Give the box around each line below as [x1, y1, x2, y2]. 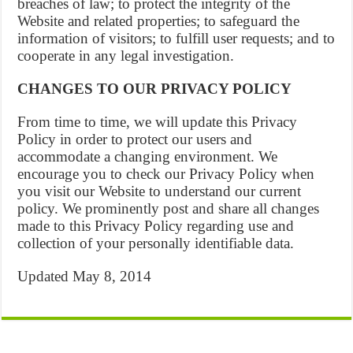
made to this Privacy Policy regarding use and [17, 217, 295, 234]
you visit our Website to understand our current [17, 183, 302, 199]
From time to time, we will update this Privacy [17, 113, 298, 130]
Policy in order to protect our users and [17, 131, 253, 147]
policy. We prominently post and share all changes [17, 200, 320, 217]
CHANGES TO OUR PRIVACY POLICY [17, 80, 292, 97]
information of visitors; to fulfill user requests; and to [17, 30, 336, 46]
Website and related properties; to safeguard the [17, 13, 300, 29]
